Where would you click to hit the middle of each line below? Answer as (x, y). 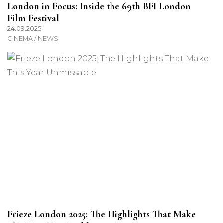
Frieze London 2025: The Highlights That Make (102, 214)
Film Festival (33, 19)
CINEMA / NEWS (33, 39)
